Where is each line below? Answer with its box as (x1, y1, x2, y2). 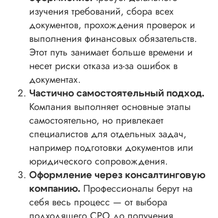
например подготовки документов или (29, 141, 193, 155)
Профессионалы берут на (80, 182, 193, 196)
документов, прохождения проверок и (29, 18, 195, 33)
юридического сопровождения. (29, 154, 168, 169)
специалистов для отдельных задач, (29, 127, 186, 142)
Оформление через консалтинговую (29, 170, 205, 181)
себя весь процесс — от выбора (29, 195, 167, 210)
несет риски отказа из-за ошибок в (29, 59, 178, 73)
